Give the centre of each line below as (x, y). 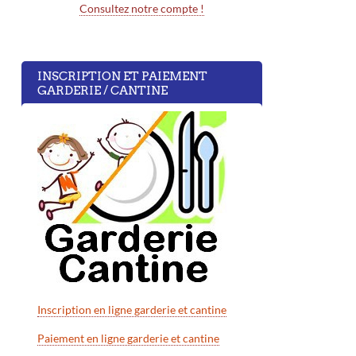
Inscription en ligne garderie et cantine (132, 310)
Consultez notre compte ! (141, 9)
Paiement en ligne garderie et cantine (128, 339)
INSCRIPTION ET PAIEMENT (122, 77)
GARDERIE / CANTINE (103, 91)
